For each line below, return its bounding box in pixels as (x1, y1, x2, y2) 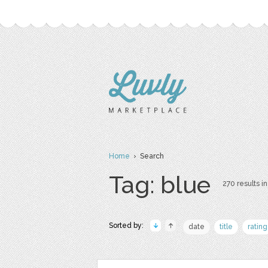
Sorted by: (109, 221, 144, 230)
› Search (130, 152, 164, 160)
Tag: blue (109, 170, 211, 199)
